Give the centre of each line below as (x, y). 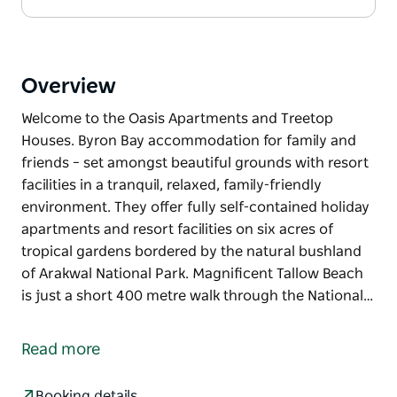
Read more (61, 350)
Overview (69, 86)
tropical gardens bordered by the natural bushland (191, 251)
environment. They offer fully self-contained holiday (195, 207)
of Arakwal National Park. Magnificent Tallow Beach (192, 273)
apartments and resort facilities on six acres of (177, 229)
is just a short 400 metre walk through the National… (197, 296)
